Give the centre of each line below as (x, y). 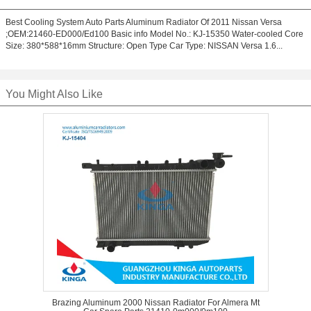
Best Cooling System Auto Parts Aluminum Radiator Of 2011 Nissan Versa (144, 22)
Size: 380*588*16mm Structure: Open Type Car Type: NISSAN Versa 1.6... (144, 46)
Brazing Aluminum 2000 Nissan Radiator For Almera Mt (155, 303)
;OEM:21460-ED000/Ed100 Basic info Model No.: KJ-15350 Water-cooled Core (154, 34)
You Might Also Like (54, 94)
